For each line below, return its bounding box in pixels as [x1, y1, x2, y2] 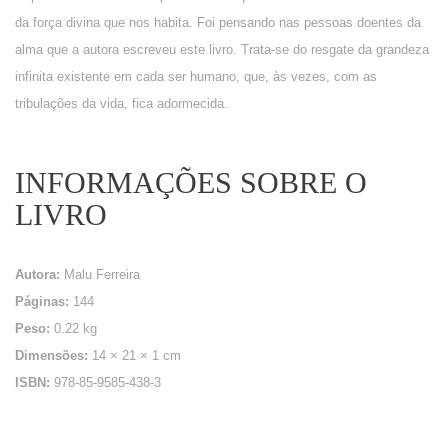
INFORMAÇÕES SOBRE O [15, 166, 367, 200]
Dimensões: [15, 348, 88, 364]
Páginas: [15, 294, 69, 310]
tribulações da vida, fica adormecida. [15, 96, 228, 112]
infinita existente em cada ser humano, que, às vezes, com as [15, 69, 377, 85]
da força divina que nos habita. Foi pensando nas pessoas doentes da [15, 15, 421, 31]
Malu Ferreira [64, 267, 140, 283]
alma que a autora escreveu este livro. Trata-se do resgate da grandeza [15, 42, 429, 58]
